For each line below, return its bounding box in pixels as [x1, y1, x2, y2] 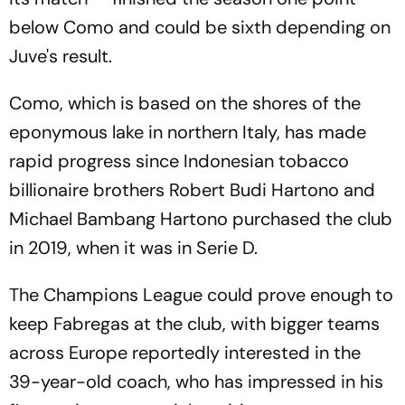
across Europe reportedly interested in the [9, 341, 361, 364]
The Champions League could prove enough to [9, 283, 393, 306]
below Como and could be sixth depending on [9, 15, 391, 39]
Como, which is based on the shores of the [9, 91, 361, 115]
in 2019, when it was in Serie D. [9, 236, 258, 259]
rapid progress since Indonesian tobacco [9, 149, 349, 173]
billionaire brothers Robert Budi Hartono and [9, 178, 375, 202]
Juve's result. [9, 44, 112, 68]
